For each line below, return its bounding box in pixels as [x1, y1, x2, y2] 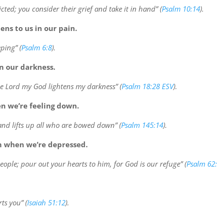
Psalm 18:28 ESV [121, 81, 173, 92]
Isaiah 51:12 [27, 198, 65, 208]
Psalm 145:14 [121, 120, 163, 130]
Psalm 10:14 [161, 4, 200, 14]
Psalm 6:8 [21, 43, 52, 53]
